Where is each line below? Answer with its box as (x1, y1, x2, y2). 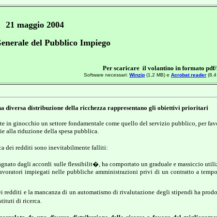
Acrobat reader (171, 72, 206, 77)
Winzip (129, 72, 145, 77)
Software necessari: (84, 72, 129, 77)
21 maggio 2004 (6, 20, 64, 30)
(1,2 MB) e (145, 72, 171, 77)
